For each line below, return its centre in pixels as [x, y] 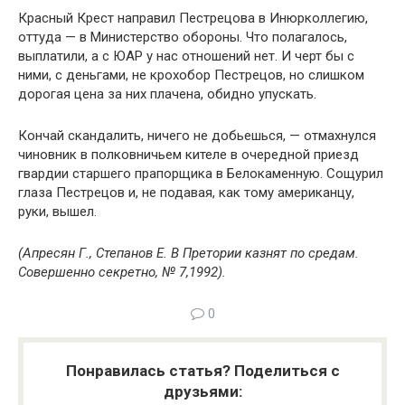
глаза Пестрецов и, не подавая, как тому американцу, [186, 193]
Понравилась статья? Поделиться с [202, 371]
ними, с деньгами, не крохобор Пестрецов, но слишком [191, 75]
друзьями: [202, 391]
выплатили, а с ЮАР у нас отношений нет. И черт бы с [186, 56]
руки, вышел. [57, 212]
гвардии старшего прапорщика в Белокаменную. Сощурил [201, 174]
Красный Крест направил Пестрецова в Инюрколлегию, [193, 18]
